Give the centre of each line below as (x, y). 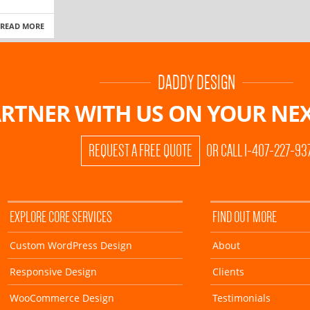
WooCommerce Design (62, 298)
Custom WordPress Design (71, 245)
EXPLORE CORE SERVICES (61, 217)
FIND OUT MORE (245, 217)
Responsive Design (53, 271)
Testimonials (241, 298)
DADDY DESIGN (197, 82)
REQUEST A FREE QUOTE (140, 151)
